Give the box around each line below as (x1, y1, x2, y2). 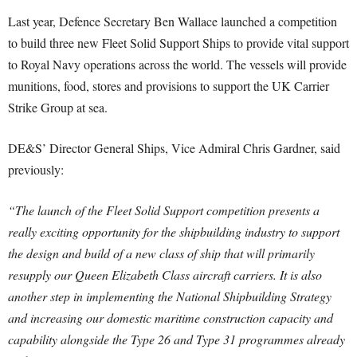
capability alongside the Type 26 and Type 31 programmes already (8, 331, 345, 347)
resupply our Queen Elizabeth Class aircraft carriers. (8, 266, 280, 283)
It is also (280, 266, 322, 283)
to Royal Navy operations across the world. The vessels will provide (8, 56, 347, 73)
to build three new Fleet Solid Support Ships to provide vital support (8, 34, 349, 51)
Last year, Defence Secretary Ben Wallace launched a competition (8, 13, 337, 29)
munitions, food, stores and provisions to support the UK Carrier (8, 77, 329, 94)
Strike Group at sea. (8, 99, 108, 116)
